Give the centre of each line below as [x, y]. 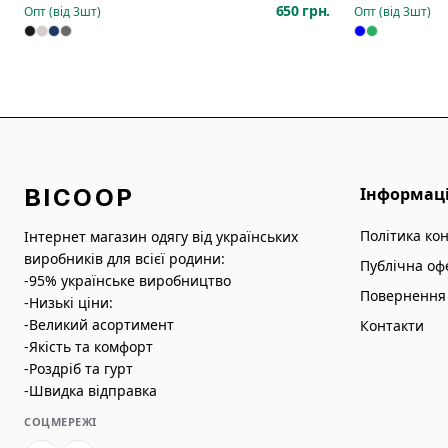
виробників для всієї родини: [124, 258]
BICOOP [79, 197]
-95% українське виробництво [127, 280]
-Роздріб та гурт [78, 368]
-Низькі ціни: [68, 302]
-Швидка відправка [90, 390]
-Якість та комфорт [88, 346]
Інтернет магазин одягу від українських [161, 236]
